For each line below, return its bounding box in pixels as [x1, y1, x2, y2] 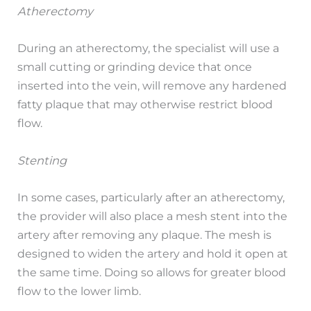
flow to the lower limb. [17, 283, 142, 298]
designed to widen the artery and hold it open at [17, 246, 289, 260]
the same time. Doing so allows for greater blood [17, 264, 287, 279]
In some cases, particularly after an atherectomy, [17, 190, 285, 204]
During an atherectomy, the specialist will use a [17, 41, 280, 56]
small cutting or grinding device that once [17, 60, 253, 74]
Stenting [17, 153, 67, 167]
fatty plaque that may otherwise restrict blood [17, 97, 274, 112]
